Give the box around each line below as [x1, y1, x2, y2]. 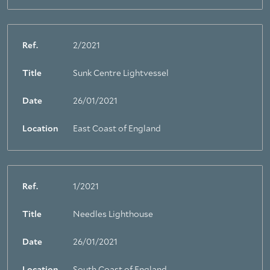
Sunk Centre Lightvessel [73, 69, 169, 78]
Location [22, 125, 58, 133]
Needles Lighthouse [73, 210, 153, 219]
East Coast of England [73, 125, 161, 133]
